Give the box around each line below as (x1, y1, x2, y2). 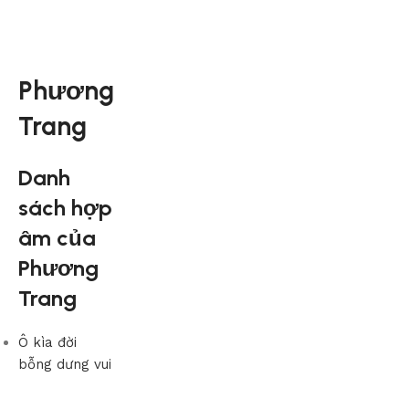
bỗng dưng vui (18, 356, 111, 372)
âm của (18, 225, 96, 251)
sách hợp (18, 194, 112, 221)
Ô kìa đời (18, 334, 77, 351)
